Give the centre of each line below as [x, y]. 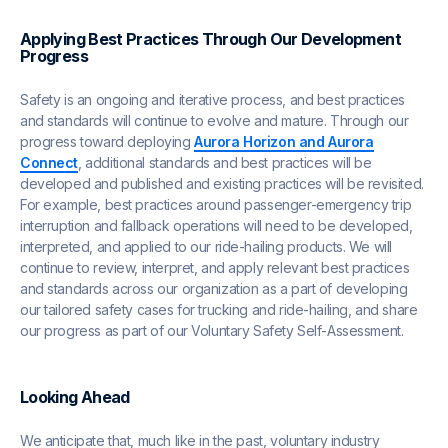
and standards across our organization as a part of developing [214, 289]
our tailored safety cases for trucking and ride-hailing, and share [219, 310]
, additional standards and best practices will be [225, 163]
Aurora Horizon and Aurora [284, 142]
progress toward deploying [107, 142]
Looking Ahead [75, 397]
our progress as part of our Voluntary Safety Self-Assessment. [213, 331]
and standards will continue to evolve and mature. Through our [214, 121]
